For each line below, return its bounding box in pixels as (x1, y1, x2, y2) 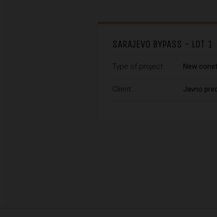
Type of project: (112, 62, 164, 71)
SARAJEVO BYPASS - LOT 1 (112, 38, 213, 51)
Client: (112, 85, 132, 94)
